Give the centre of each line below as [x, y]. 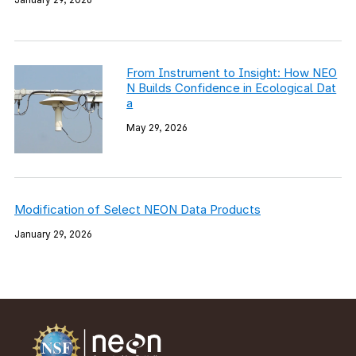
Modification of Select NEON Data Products [137, 210]
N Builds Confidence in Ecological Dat [232, 88]
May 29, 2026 [157, 128]
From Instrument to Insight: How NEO [232, 73]
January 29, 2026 [53, 234]
